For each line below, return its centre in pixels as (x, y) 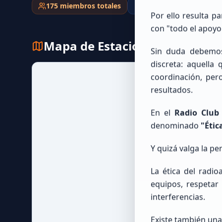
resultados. (172, 90)
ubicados (162, 6)
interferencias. (178, 197)
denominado (176, 126)
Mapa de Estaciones (102, 46)
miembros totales (89, 6)
